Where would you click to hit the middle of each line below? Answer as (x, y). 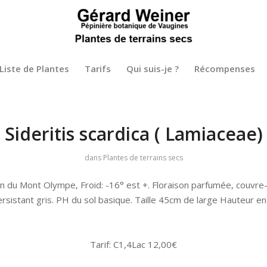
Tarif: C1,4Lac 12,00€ (133, 245)
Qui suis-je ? (153, 69)
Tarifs (98, 69)
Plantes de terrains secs (143, 158)
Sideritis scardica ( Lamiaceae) (133, 134)
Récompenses (225, 69)
